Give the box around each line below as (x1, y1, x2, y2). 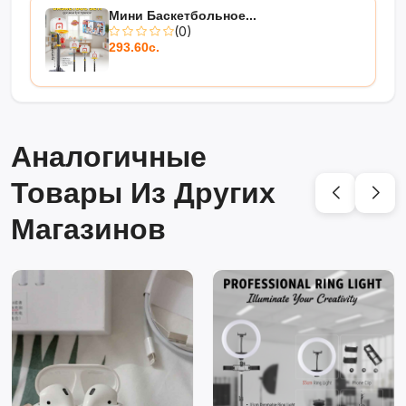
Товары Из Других (11, 176, 275, 209)
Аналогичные (11, 140, 207, 173)
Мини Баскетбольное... (109, 7, 256, 23)
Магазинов (11, 212, 166, 246)
